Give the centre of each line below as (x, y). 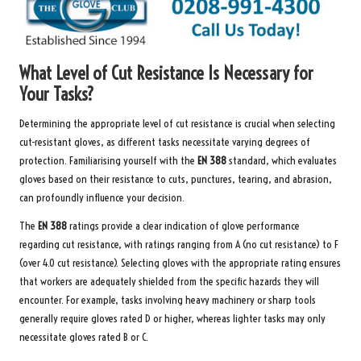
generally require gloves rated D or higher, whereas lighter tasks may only (172, 318)
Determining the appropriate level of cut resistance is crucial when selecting (177, 123)
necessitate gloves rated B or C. (84, 337)
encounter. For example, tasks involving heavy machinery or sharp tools (168, 300)
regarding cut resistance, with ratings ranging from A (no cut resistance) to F (179, 244)
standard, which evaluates (282, 160)
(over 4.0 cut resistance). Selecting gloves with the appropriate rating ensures (180, 263)
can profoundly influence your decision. (102, 197)
